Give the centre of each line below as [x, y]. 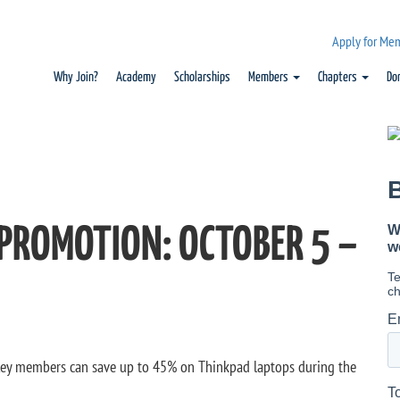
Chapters [339, 77]
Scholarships [202, 77]
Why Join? [76, 77]
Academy [136, 77]
